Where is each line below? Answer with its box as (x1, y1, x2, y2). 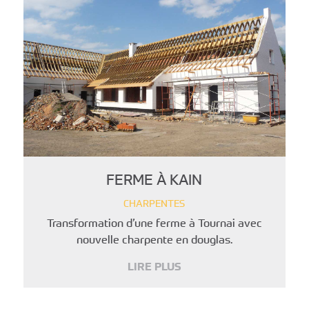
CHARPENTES (123, 197, 186, 210)
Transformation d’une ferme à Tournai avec (46, 216, 262, 230)
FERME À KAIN (106, 170, 203, 189)
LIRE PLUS (128, 259, 181, 274)
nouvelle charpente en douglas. (76, 232, 232, 247)
